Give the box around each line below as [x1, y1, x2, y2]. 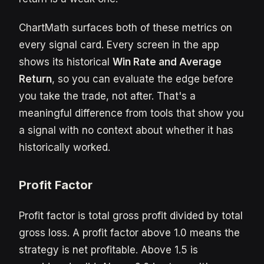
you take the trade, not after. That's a [19, 90, 196, 102]
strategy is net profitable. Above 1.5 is [19, 244, 198, 256]
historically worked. [19, 141, 110, 153]
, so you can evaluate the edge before [52, 73, 233, 85]
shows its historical [19, 56, 113, 68]
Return [19, 73, 52, 85]
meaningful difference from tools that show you [19, 107, 244, 119]
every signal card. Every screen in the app [19, 39, 219, 51]
